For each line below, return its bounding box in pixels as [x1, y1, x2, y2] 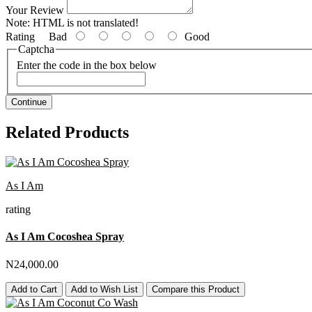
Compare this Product [152, 283, 240, 295]
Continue [11, 97, 47, 108]
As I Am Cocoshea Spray [6, 231, 124, 243]
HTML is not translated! [30, 16, 139, 29]
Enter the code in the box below [17, 59, 157, 72]
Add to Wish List [71, 283, 138, 295]
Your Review [6, 3, 64, 16]
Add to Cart [11, 283, 57, 295]
